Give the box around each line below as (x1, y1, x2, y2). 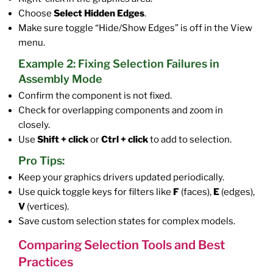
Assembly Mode (18, 72, 102, 85)
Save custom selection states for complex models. (18, 215, 235, 227)
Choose (18, 7, 54, 19)
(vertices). (25, 200, 69, 212)
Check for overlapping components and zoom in (18, 104, 223, 116)
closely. (18, 119, 50, 130)
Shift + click (37, 133, 88, 145)
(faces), (179, 186, 213, 197)
